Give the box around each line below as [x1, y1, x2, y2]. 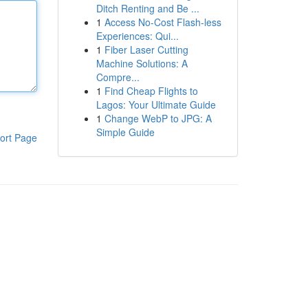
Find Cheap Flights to [104, 84, 198, 98]
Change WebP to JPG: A [104, 111, 212, 125]
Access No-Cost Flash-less [104, 15, 221, 29]
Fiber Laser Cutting [104, 43, 188, 56]
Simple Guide [96, 125, 155, 139]
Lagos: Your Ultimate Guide [96, 98, 216, 111]
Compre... [96, 70, 140, 84]
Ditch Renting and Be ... [96, 1, 199, 15]
